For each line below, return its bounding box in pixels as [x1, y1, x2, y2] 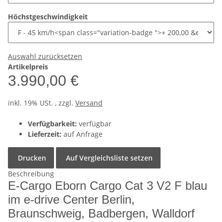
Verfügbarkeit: [28, 119, 77, 128]
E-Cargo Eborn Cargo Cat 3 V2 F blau [8, 179, 207, 192]
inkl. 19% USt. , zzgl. [8, 98, 75, 108]
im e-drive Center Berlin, [8, 193, 135, 206]
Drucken [18, 153, 46, 163]
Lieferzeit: [28, 129, 61, 139]
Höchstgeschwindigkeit [8, 12, 90, 21]
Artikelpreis [8, 62, 48, 71]
